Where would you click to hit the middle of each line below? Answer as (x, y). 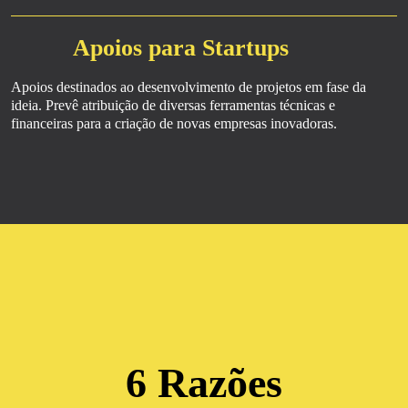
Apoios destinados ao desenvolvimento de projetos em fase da (189, 87)
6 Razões (204, 383)
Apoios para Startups (181, 48)
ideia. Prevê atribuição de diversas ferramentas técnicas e (173, 105)
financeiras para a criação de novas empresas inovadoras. (174, 123)
